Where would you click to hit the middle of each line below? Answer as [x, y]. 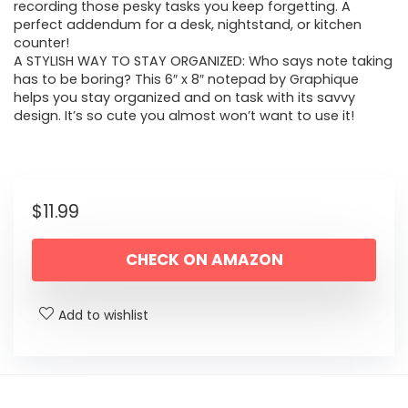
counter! [41, 43]
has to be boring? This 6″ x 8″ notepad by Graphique [186, 80]
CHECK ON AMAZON [204, 260]
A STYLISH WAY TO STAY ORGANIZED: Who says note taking [203, 61]
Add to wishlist [103, 316]
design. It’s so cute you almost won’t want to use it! [184, 116]
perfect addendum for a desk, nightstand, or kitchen [188, 25]
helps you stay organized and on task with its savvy [184, 98]
